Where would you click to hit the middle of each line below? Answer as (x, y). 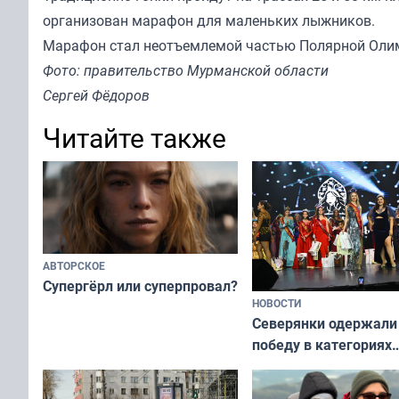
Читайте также (134, 137)
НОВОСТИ (277, 302)
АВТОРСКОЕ (74, 266)
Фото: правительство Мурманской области (186, 70)
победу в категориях (322, 344)
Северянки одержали (325, 323)
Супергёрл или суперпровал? (140, 286)
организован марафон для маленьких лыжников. (209, 20)
